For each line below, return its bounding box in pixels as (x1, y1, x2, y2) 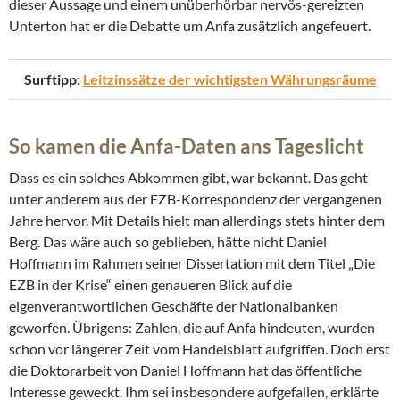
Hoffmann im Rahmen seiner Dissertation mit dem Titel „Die (9, 254, 375, 272)
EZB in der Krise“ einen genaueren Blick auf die (9, 276, 292, 294)
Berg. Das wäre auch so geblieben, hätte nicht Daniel (9, 233, 327, 251)
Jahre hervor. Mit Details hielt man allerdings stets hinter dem (9, 212, 385, 229)
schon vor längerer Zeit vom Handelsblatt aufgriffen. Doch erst (9, 340, 390, 358)
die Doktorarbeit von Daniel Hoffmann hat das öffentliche (9, 362, 362, 379)
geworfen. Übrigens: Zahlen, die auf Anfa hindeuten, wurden (9, 319, 375, 337)
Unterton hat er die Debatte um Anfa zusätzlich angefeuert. (9, 17, 371, 35)
